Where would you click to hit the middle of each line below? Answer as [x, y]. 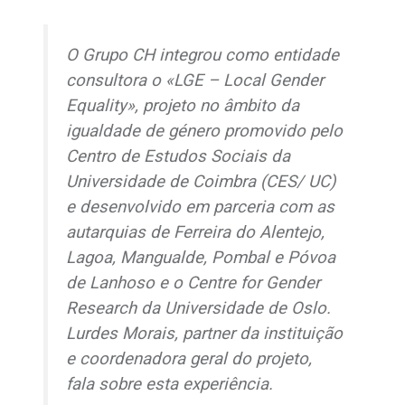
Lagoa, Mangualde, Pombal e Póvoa [201, 258]
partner [209, 334]
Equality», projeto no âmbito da [183, 106]
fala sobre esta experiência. [170, 385]
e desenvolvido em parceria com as [201, 207]
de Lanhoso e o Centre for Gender [193, 283]
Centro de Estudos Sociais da [179, 157]
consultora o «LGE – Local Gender [195, 81]
